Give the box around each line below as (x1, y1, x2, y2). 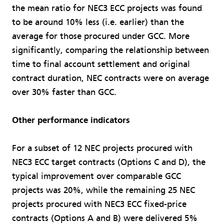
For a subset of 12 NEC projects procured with (12, 143, 192, 154)
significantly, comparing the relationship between (12, 45, 209, 56)
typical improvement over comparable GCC (12, 171, 181, 182)
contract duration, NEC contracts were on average (12, 73, 209, 84)
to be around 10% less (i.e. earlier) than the (12, 17, 184, 28)
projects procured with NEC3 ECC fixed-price (12, 199, 186, 210)
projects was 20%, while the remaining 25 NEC (12, 185, 195, 196)
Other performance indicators (12, 115, 130, 126)
